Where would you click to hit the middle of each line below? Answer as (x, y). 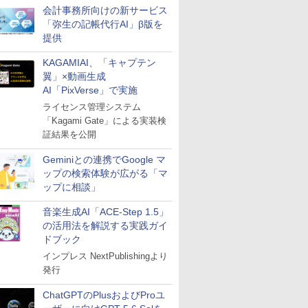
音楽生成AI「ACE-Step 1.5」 (106, 212)
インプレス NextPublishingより (105, 256)
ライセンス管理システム (92, 107)
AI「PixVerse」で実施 (90, 90)
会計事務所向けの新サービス (105, 10)
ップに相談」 (71, 187)
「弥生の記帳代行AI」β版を (103, 24)
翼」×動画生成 (74, 76)
